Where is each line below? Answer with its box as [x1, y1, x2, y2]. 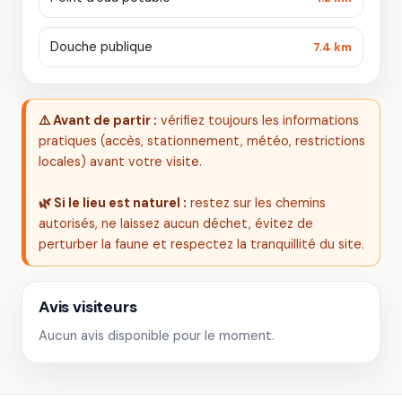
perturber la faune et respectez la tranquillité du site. [39, 236, 364, 252]
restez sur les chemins [187, 195, 326, 211]
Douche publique [50, 39, 153, 55]
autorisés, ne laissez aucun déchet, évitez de [39, 215, 313, 232]
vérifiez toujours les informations [157, 112, 359, 128]
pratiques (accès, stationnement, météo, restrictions [39, 133, 365, 149]
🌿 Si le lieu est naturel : [39, 195, 187, 211]
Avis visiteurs [39, 297, 137, 317]
